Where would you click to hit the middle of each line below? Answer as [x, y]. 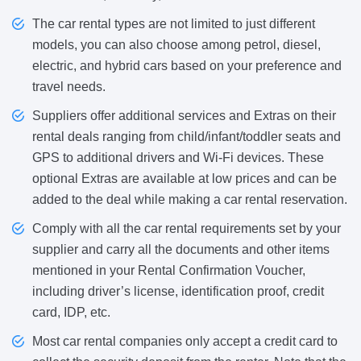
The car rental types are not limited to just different [174, 24]
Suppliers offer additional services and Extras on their [184, 116]
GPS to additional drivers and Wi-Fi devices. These [178, 158]
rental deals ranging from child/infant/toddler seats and [187, 137]
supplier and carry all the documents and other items [181, 250]
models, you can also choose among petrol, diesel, [176, 45]
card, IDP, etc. [71, 313]
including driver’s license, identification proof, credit [178, 292]
